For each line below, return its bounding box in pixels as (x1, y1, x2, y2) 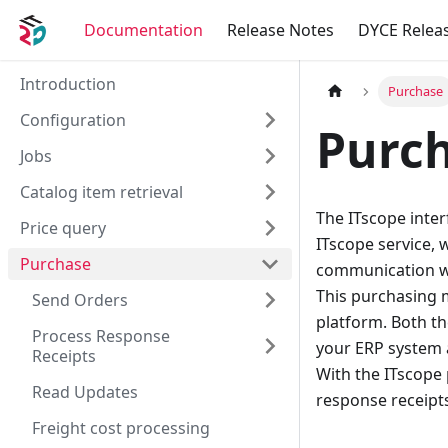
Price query (20, 217, 106, 239)
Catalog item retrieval (20, 181, 183, 203)
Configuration (20, 109, 126, 131)
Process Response (32, 325, 170, 347)
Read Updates (32, 381, 138, 403)
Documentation (84, 19, 203, 41)
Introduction (20, 73, 116, 95)
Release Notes (227, 19, 334, 41)
